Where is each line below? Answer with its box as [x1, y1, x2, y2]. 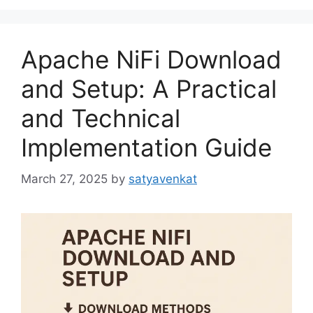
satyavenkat [129, 171, 197, 186]
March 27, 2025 [21, 171, 108, 186]
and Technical [21, 103, 180, 133]
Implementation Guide [21, 133, 272, 163]
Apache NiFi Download [21, 45, 282, 75]
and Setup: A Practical [21, 74, 277, 104]
